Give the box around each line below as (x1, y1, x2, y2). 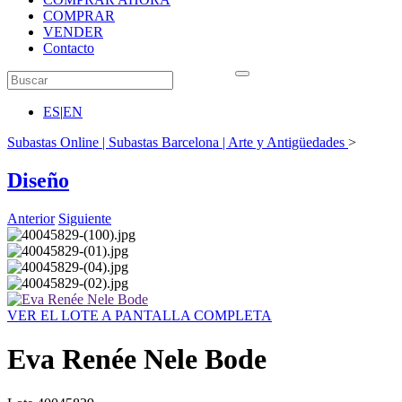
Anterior (7, 210, 55, 226)
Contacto (43, 40, 94, 56)
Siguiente (58, 210, 111, 226)
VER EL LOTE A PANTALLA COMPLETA (7, 307, 272, 323)
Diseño (7, 168, 69, 192)
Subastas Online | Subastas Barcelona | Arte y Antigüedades (7, 135, 345, 150)
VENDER (43, 24, 103, 39)
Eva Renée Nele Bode (7, 343, 267, 376)
